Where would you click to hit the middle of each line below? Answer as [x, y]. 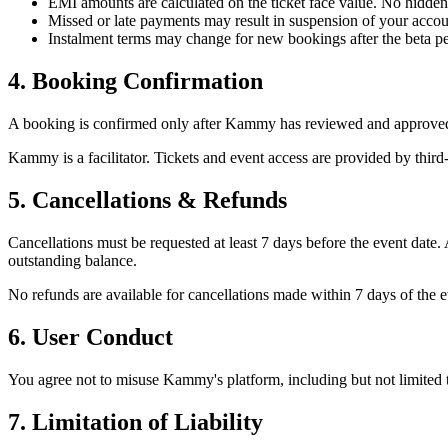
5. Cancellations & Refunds [147, 200]
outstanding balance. [72, 260]
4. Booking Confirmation [135, 81]
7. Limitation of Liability [135, 421]
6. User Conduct [90, 336]
